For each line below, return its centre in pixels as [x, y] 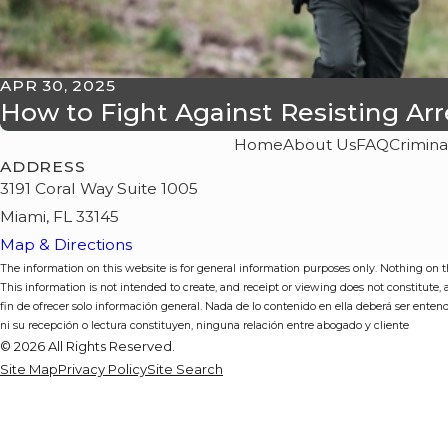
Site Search [185, 369]
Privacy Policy [102, 369]
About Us [319, 145]
